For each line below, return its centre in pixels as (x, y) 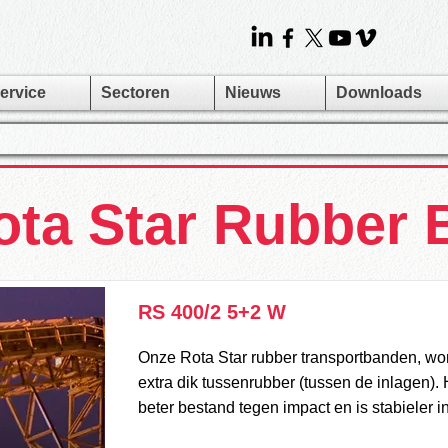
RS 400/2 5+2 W (212, 312)
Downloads (379, 92)
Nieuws (253, 92)
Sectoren (135, 92)
